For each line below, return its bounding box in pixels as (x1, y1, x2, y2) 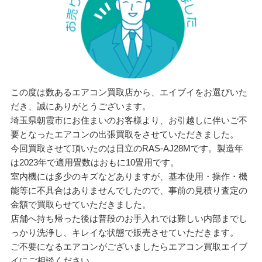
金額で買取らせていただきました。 (10, 199, 151, 209)
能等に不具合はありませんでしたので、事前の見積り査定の (10, 185, 247, 195)
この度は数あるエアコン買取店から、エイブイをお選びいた (10, 87, 247, 97)
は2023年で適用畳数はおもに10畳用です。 (10, 157, 179, 167)
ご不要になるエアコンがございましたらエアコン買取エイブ (10, 241, 247, 251)
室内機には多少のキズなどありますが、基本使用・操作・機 (10, 171, 247, 181)
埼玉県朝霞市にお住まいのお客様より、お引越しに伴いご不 (10, 115, 247, 125)
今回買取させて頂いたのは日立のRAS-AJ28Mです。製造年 (10, 143, 243, 153)
